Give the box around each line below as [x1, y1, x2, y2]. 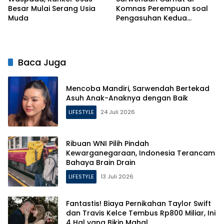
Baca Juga [18, 55, 66, 68]
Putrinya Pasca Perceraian [116, 22, 211, 32]
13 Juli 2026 [100, 172, 133, 181]
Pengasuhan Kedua [116, 12, 187, 23]
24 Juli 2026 [100, 107, 135, 116]
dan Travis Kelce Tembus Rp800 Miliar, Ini [66, 208, 215, 218]
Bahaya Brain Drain [66, 157, 135, 168]
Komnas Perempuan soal [116, 3, 208, 13]
